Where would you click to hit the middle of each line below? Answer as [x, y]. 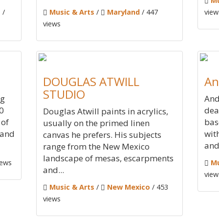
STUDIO [64, 94]
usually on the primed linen [96, 123]
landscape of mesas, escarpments [108, 158]
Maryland [123, 12]
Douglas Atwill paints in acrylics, [106, 111]
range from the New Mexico [96, 146]
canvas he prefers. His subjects [102, 135]
